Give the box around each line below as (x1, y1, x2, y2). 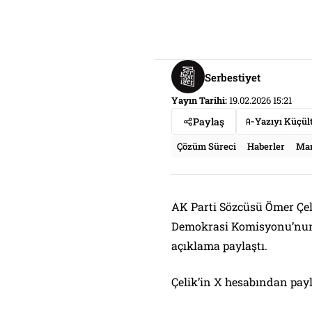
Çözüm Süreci (177, 140, 236, 153)
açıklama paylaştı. (171, 238, 267, 253)
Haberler (247, 140, 285, 153)
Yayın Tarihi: (171, 94, 227, 107)
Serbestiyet (205, 70, 260, 84)
